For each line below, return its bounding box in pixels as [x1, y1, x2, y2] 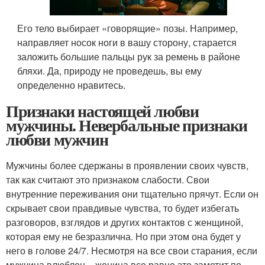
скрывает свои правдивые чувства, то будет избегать [6, 201, 239, 215]
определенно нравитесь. [17, 78, 126, 92]
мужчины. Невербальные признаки [6, 113, 247, 138]
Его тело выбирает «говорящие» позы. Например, [17, 21, 238, 35]
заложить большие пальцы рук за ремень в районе [17, 50, 241, 64]
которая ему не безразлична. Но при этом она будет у [6, 230, 241, 244]
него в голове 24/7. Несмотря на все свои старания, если [6, 244, 257, 258]
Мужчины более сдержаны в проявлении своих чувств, [6, 159, 248, 173]
